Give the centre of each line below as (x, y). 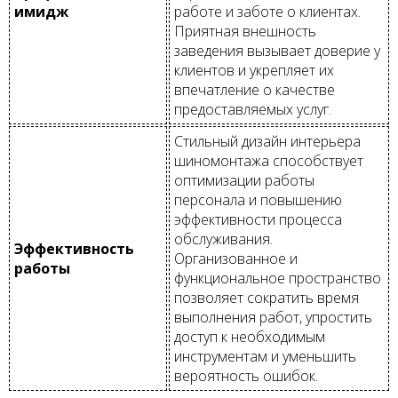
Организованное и (236, 258)
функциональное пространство (278, 278)
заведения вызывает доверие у (277, 50)
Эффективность (74, 248)
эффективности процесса (258, 219)
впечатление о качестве (255, 89)
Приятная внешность (245, 31)
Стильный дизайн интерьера (267, 141)
